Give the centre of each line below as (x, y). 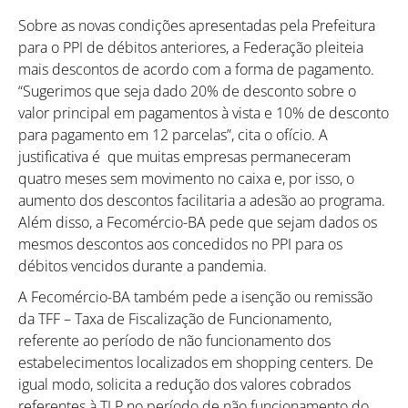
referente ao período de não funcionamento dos (174, 340)
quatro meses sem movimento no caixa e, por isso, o (186, 178)
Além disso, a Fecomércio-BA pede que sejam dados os (198, 222)
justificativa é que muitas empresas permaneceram (184, 156)
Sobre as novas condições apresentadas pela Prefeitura (197, 25)
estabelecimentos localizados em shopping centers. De (196, 362)
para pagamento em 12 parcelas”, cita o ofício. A (173, 134)
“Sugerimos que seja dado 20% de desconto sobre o (187, 91)
